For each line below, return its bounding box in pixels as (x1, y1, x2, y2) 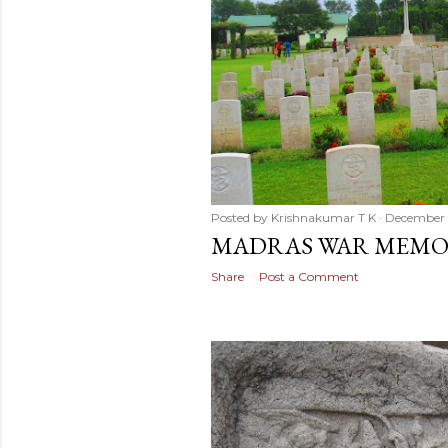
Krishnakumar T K (271, 209, 376, 225)
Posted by (211, 209, 271, 225)
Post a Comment (259, 268, 359, 284)
